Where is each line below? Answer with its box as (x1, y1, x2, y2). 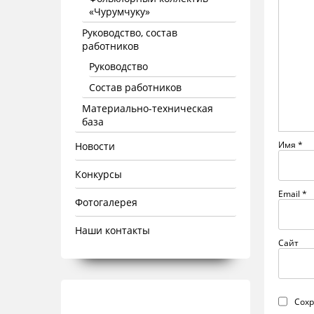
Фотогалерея (75, 196, 137, 209)
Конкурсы (75, 168, 122, 181)
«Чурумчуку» (89, 5, 150, 18)
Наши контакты (75, 224, 150, 237)
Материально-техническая (82, 102, 213, 115)
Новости (75, 139, 115, 153)
